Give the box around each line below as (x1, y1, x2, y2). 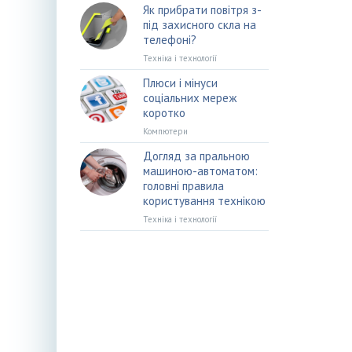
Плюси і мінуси (143, 75, 218, 90)
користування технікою (143, 193, 266, 208)
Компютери (143, 126, 188, 137)
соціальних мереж (143, 90, 236, 105)
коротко (143, 105, 185, 120)
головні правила (143, 178, 224, 193)
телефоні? (143, 32, 196, 47)
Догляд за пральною (143, 148, 250, 163)
